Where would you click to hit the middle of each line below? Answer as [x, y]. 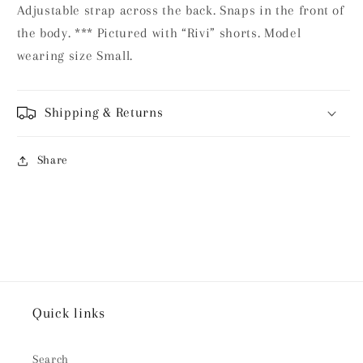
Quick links [69, 313]
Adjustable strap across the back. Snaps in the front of [180, 11]
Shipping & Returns [104, 113]
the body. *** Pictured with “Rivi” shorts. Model [159, 34]
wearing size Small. [77, 56]
